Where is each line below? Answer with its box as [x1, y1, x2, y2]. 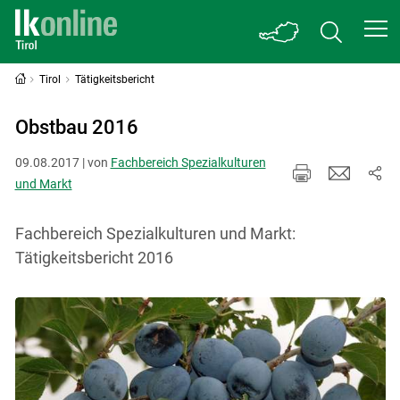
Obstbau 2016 [14, 116, 138, 138]
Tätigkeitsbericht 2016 [14, 247, 173, 267]
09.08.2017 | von [14, 154, 111, 170]
